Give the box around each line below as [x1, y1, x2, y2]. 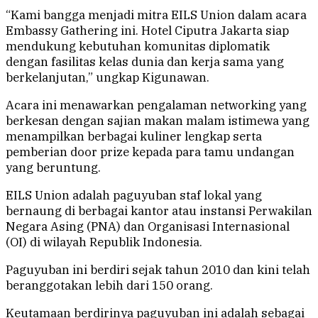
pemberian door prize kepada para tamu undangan [6, 144, 295, 160]
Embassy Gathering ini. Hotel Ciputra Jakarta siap [6, 23, 289, 39]
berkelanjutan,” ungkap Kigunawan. [6, 70, 209, 86]
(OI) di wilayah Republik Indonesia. [6, 234, 202, 251]
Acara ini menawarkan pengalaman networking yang [6, 97, 307, 114]
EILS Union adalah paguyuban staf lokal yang [6, 187, 262, 204]
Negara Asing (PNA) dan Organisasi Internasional [6, 219, 290, 235]
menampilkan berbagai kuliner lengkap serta [6, 128, 262, 145]
